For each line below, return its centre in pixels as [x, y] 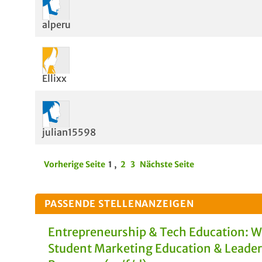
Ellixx [54, 78]
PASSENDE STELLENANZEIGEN [119, 204]
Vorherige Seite [75, 164]
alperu [56, 25]
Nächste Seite [167, 164]
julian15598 [69, 132]
